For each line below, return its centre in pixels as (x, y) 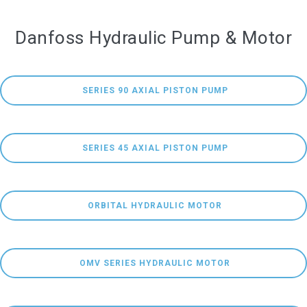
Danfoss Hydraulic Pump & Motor (153, 38)
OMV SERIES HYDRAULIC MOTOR (155, 263)
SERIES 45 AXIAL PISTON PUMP (155, 148)
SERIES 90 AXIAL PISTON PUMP (155, 90)
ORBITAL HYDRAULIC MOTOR (155, 206)
